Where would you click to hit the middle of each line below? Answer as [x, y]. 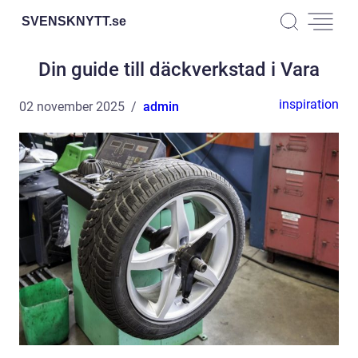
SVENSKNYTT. [67, 21]
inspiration [309, 104]
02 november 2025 [72, 107]
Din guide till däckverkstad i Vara [179, 70]
